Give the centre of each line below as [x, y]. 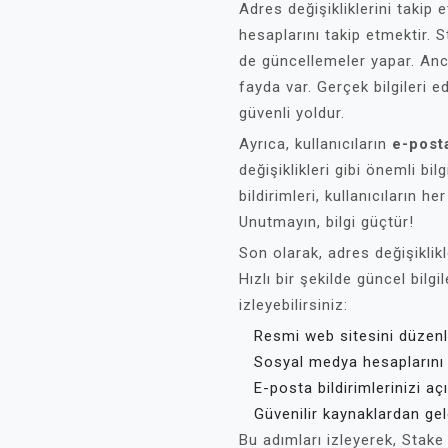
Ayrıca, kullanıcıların [315, 144]
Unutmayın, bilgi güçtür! [326, 222]
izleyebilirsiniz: [293, 305]
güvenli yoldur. [292, 113]
